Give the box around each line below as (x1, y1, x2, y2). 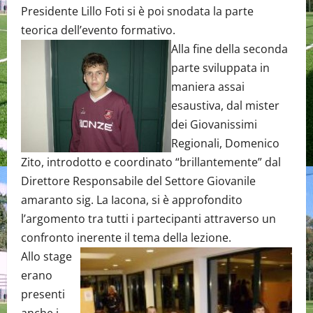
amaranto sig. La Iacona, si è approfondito (21, 192, 242, 208)
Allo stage (21, 249, 72, 264)
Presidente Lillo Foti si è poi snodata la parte (21, 3, 254, 19)
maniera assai (171, 79, 245, 94)
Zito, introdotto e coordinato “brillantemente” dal (21, 154, 281, 170)
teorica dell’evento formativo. (21, 22, 175, 38)
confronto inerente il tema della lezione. (21, 230, 231, 245)
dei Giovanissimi (171, 117, 257, 132)
